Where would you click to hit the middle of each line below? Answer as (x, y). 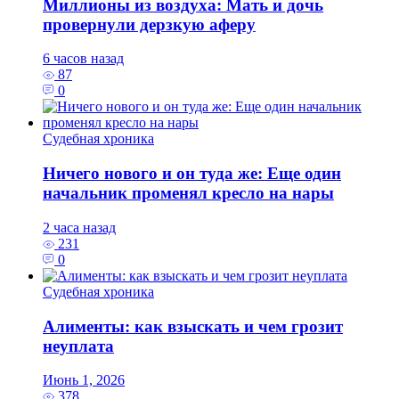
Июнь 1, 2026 (84, 380)
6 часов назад (83, 59)
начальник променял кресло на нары (188, 193)
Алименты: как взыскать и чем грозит (193, 326)
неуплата (78, 346)
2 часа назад (79, 227)
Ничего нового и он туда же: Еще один (192, 174)
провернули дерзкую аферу (149, 24)
